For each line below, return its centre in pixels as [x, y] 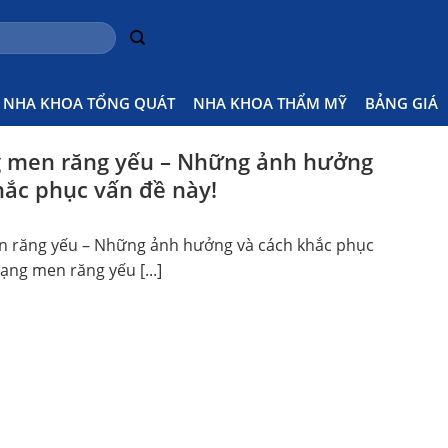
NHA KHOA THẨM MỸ [270, 102]
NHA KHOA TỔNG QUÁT [89, 102]
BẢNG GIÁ [401, 102]
